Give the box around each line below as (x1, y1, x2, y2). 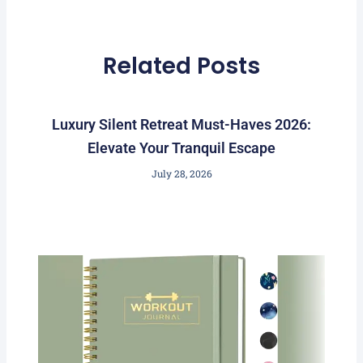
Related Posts (103, 49, 260, 82)
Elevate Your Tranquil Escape (88, 139, 275, 157)
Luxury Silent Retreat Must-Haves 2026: (52, 116, 311, 134)
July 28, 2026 (151, 167, 212, 181)
